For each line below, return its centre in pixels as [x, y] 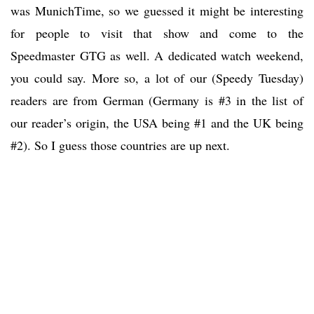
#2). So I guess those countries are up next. [120, 145]
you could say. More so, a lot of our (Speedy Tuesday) [157, 78]
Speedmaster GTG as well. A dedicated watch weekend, [157, 56]
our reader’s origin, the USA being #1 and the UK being [157, 123]
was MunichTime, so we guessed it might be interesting [157, 11]
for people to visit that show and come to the [157, 33]
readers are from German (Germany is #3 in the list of [157, 101]
